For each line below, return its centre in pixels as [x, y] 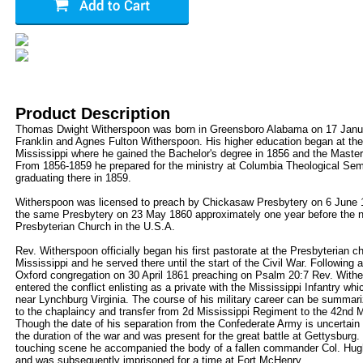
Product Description [93, 113]
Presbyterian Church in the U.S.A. [95, 226]
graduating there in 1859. [73, 178]
